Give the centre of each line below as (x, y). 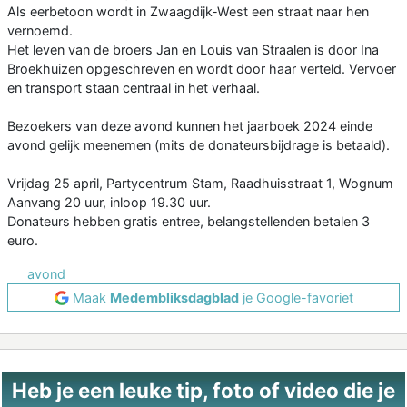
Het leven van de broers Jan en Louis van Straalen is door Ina (193, 50)
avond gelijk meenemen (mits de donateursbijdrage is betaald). (199, 145)
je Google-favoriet (296, 298)
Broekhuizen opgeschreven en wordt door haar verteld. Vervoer (202, 69)
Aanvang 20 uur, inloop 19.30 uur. (109, 203)
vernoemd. (40, 31)
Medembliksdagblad (174, 298)
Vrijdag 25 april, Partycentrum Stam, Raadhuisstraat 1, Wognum (200, 184)
